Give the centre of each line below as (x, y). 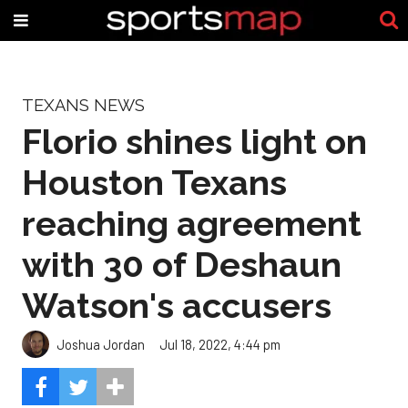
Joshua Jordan (101, 344)
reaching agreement (192, 223)
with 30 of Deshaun (182, 264)
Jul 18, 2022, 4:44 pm (220, 344)
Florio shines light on (194, 141)
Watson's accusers (177, 305)
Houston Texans (154, 182)
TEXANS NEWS (83, 105)
